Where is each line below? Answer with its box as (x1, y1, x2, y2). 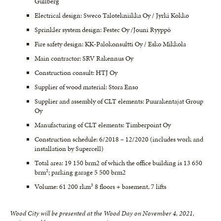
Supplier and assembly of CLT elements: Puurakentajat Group (35, 96, 203, 106)
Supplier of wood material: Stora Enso (35, 82, 138, 92)
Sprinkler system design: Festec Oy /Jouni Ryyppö (35, 25, 171, 35)
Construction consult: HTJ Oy (35, 68, 117, 77)
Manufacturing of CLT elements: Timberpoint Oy (35, 120, 171, 130)
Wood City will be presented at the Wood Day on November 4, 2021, (10, 208, 194, 218)
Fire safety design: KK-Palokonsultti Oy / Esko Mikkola (35, 39, 186, 49)
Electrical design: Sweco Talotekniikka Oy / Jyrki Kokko (35, 10, 189, 20)
